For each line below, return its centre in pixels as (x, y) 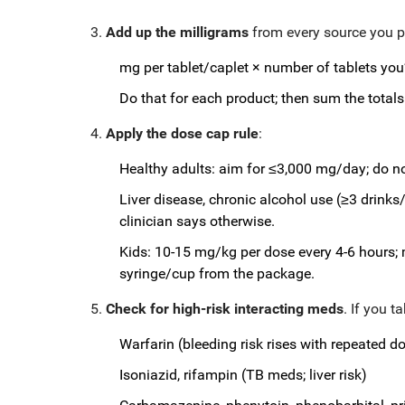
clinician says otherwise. (197, 221)
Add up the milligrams (177, 32)
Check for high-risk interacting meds (225, 308)
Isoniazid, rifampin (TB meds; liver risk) (243, 374)
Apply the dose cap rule (182, 133)
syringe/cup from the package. (217, 273)
